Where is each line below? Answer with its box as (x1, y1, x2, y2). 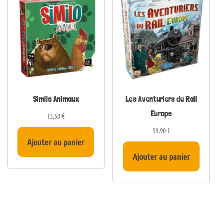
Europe (150, 108, 172, 118)
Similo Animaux (33, 93, 79, 104)
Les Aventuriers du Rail (125, 93, 197, 104)
